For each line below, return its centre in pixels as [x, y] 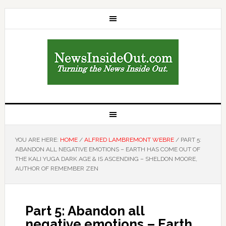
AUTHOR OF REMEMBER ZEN [56, 168]
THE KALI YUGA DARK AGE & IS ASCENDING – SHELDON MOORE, [106, 159]
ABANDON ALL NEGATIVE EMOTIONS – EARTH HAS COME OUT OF [107, 149]
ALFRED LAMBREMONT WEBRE [129, 140]
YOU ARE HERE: [37, 140]
